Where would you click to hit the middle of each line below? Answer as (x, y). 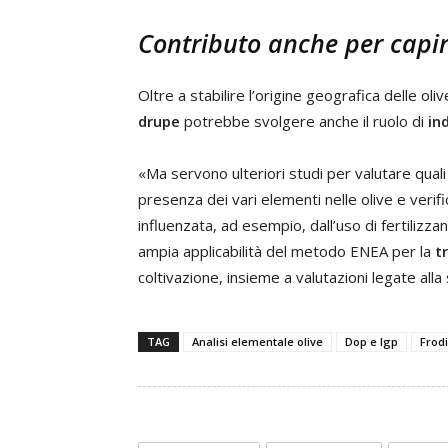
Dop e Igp (371, 341)
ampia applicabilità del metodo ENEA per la (286, 251)
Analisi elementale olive (257, 341)
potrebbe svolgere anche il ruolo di (306, 121)
